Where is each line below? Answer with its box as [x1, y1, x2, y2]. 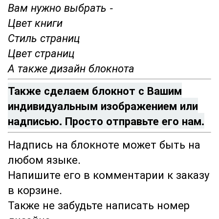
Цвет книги [8, 14, 63, 30]
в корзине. [8, 181, 62, 197]
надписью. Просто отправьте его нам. [8, 112, 204, 129]
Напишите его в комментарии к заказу [8, 166, 209, 182]
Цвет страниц [8, 44, 75, 60]
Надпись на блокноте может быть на [8, 136, 200, 152]
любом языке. [8, 151, 81, 167]
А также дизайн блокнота [8, 60, 134, 75]
